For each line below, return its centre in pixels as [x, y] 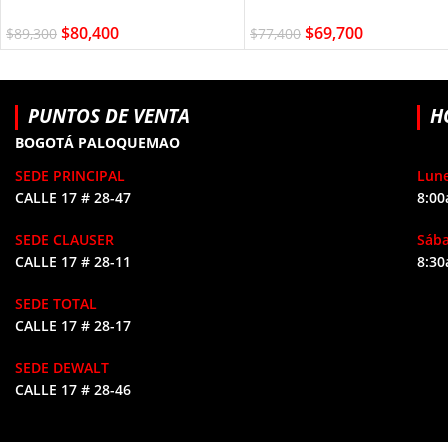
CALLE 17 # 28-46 [73, 389]
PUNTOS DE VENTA [109, 115]
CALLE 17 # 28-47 [73, 197]
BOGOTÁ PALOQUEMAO [97, 142]
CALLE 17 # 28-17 [73, 325]
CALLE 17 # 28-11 [73, 261]
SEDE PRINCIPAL [70, 175]
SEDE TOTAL [56, 303]
